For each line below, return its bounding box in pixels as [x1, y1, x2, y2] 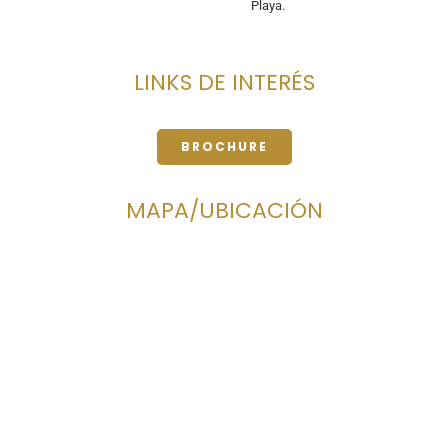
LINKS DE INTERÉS [133, 66, 315, 98]
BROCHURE [180, 137, 268, 155]
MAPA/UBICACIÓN [125, 194, 323, 226]
